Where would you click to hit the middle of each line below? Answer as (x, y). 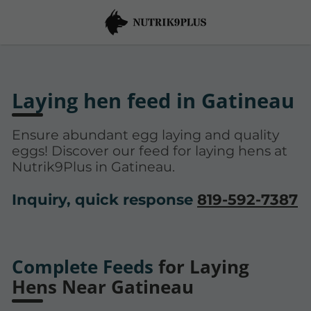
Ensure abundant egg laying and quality (145, 134)
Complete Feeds (83, 267)
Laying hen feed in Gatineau (153, 100)
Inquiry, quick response (104, 199)
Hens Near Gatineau (103, 287)
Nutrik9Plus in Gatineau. (93, 166)
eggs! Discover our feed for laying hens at (150, 150)
